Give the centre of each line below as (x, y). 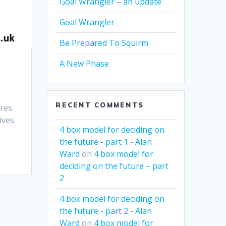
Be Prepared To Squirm (104, 43)
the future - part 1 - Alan (106, 142)
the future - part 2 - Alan (106, 211)
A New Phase (84, 64)
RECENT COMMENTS (100, 105)
